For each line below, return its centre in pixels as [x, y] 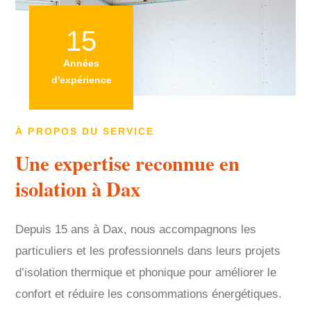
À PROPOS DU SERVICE [85, 132]
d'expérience [81, 80]
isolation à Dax [78, 189]
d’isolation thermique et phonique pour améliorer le [146, 272]
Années [82, 63]
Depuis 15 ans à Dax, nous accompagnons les [136, 229]
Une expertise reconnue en [128, 163]
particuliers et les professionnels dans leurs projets [148, 251]
